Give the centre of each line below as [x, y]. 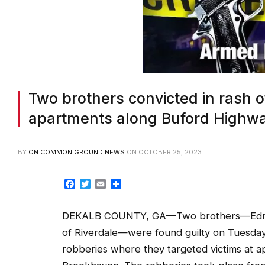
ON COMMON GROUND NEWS [77, 152]
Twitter [106, 184]
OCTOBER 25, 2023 [170, 152]
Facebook [98, 184]
